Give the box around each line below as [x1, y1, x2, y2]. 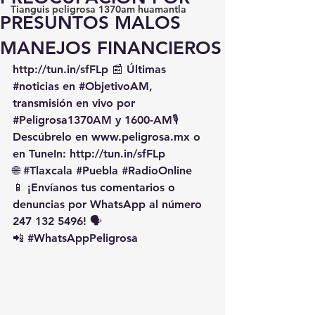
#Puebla [76, 164, 118, 177]
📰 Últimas [108, 63, 169, 76]
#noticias [13, 79, 59, 93]
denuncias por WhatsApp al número [13, 198, 205, 211]
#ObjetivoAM [79, 79, 149, 93]
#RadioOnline [122, 164, 192, 177]
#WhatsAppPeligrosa [27, 231, 138, 245]
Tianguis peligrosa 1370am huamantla [11, 3, 186, 15]
